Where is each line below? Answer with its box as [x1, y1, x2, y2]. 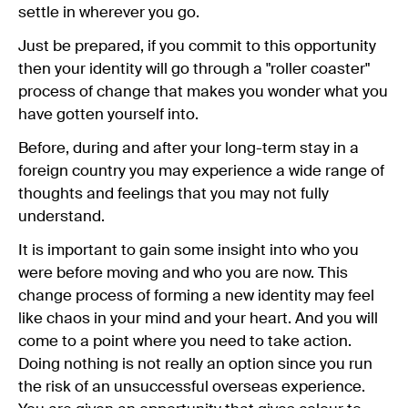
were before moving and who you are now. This [18, 265, 348, 281]
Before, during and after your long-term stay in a [18, 140, 359, 157]
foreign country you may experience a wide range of [18, 163, 384, 179]
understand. [18, 209, 105, 225]
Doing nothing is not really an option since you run [18, 356, 372, 372]
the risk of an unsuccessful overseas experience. [18, 379, 365, 395]
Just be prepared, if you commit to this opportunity [18, 38, 376, 55]
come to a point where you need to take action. [18, 333, 352, 350]
